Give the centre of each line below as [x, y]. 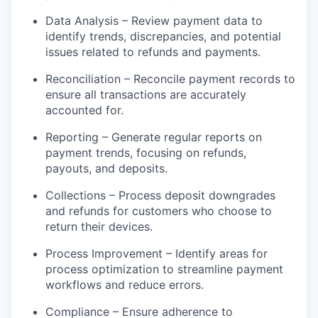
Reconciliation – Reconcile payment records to [170, 78]
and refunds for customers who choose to [159, 210]
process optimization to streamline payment [164, 269]
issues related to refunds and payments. [153, 51]
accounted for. [84, 110]
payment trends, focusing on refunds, [146, 152]
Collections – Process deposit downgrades [160, 195]
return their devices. [99, 226]
